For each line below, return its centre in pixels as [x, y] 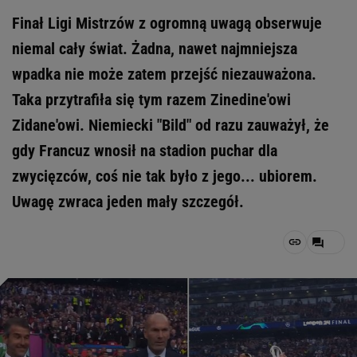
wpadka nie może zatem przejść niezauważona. [164, 74]
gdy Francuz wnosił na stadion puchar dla [145, 151]
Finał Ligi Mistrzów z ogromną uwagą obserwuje [167, 23]
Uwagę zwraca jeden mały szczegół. [128, 202]
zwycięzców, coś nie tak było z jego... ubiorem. [165, 176]
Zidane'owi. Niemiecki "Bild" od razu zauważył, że [171, 125]
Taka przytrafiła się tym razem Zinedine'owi [151, 100]
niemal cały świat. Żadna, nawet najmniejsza [155, 49]
